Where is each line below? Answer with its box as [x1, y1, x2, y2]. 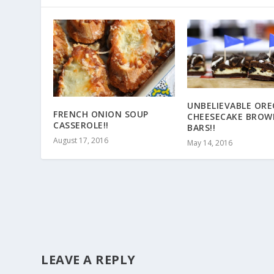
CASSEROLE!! [53, 119, 109, 131]
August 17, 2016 [53, 135, 109, 146]
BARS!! [187, 121, 215, 133]
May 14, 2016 [187, 137, 232, 148]
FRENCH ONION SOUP [53, 108, 149, 120]
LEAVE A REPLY [41, 251, 136, 268]
